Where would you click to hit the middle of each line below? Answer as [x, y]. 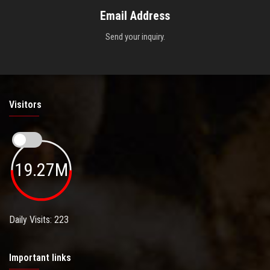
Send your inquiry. [135, 36]
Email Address [135, 15]
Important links [40, 257]
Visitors [25, 104]
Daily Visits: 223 [39, 219]
